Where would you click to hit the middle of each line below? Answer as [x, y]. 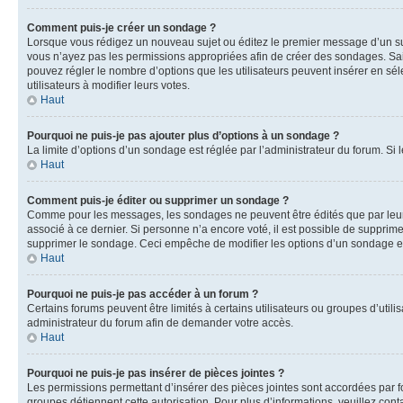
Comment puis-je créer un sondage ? [121, 28]
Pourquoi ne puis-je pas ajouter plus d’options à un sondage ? [183, 136]
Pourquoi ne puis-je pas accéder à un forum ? [143, 294]
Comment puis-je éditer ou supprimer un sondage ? [158, 201]
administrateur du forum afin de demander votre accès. [160, 323]
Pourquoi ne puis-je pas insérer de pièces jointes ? [156, 373]
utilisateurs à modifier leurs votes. [108, 85]
